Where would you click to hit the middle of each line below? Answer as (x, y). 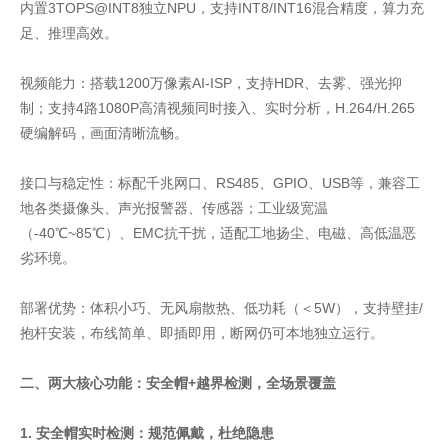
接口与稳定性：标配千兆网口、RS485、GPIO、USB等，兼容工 (220, 182)
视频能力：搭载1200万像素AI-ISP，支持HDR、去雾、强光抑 (211, 82)
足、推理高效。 (69, 32)
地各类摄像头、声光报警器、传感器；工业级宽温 (174, 207)
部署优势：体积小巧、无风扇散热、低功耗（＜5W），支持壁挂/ (221, 307)
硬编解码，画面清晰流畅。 (104, 132)
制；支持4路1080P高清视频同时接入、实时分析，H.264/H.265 (217, 107)
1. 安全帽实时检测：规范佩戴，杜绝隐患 (147, 432)
